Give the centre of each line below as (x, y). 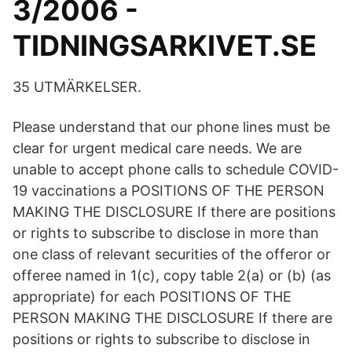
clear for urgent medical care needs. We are (157, 148)
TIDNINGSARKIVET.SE (165, 46)
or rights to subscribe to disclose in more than (166, 233)
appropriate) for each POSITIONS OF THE (152, 297)
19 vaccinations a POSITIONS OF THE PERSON (169, 191)
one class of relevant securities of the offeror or (172, 254)
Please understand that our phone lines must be (171, 127)
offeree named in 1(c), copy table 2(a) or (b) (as (172, 275)
